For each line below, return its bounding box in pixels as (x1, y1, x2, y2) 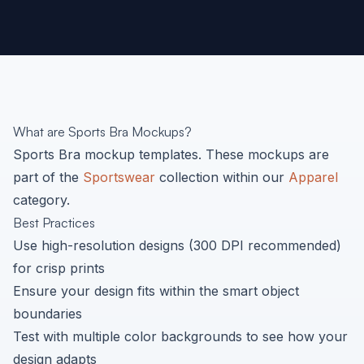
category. (13, 192, 70, 208)
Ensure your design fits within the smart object (13, 283, 299, 299)
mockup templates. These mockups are (80, 146, 329, 162)
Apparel (288, 169, 338, 185)
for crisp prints (13, 260, 105, 276)
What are (13, 123, 68, 140)
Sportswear (83, 169, 155, 185)
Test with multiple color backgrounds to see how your (13, 328, 348, 344)
